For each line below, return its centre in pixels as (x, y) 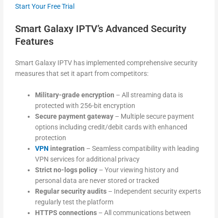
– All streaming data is (149, 95)
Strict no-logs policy (66, 170)
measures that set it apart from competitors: (82, 74)
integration (67, 148)
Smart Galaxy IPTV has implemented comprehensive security (107, 63)
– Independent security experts (154, 191)
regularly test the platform (74, 202)
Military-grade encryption (75, 95)
